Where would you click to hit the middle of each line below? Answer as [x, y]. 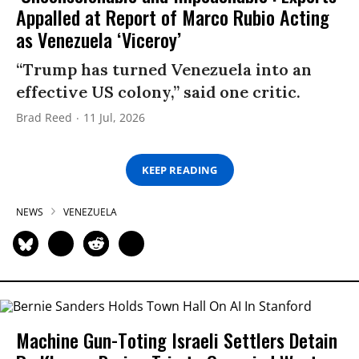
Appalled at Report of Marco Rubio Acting [173, 17]
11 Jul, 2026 [114, 118]
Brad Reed [44, 118]
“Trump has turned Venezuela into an [164, 70]
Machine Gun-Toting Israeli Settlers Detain [177, 339]
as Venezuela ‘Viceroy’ [99, 40]
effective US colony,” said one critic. [158, 92]
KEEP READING [179, 169]
